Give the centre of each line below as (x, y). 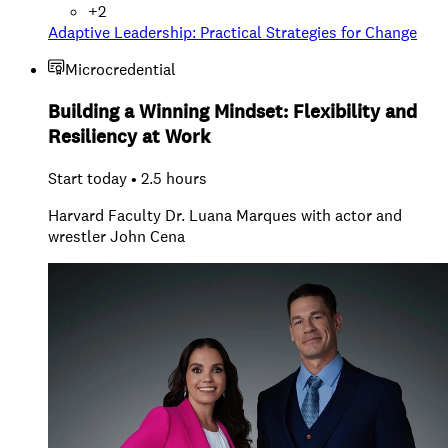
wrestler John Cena (116, 236)
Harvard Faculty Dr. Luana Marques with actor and (225, 215)
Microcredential (120, 70)
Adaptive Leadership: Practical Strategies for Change (232, 33)
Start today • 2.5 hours (127, 178)
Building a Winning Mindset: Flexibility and (232, 112)
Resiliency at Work (129, 137)
